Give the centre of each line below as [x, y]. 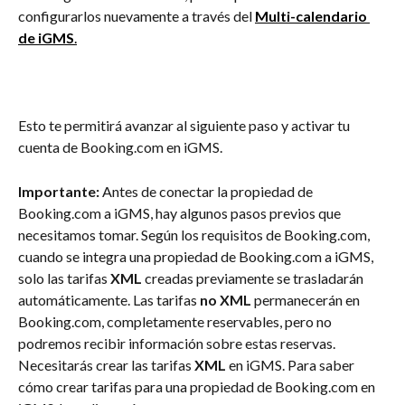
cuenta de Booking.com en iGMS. [122, 147]
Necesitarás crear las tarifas [106, 364]
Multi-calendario [312, 16]
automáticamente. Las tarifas [109, 299]
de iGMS [46, 38]
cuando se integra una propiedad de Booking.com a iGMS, [197, 256]
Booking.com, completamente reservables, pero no [176, 321]
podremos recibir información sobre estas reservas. [178, 343]
